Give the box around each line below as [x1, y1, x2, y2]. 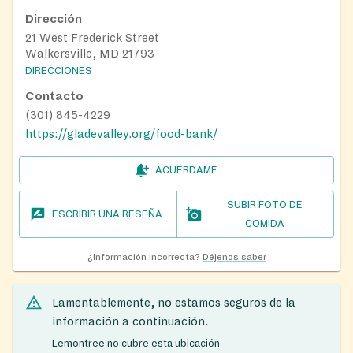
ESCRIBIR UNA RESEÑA [52, 209, 163, 221]
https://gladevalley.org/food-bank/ [25, 128, 217, 141]
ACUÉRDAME [154, 165, 217, 176]
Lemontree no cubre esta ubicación [52, 337, 220, 349]
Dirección [25, 13, 82, 26]
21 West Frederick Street [25, 32, 159, 45]
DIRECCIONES [25, 65, 92, 77]
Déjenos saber [202, 252, 266, 263]
